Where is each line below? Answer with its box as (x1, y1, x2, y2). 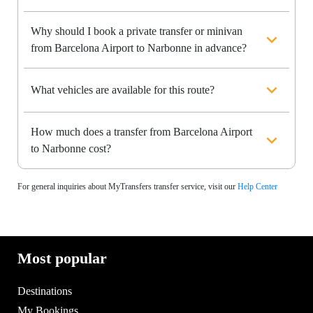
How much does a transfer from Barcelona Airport (31, 126, 252, 138)
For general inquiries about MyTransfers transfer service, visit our (17, 182, 238, 192)
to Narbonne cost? (31, 143, 111, 155)
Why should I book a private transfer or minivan (31, 25, 242, 38)
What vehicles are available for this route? (31, 84, 214, 96)
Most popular (17, 249, 107, 268)
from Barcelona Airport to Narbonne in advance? (31, 42, 247, 54)
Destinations (17, 285, 72, 298)
